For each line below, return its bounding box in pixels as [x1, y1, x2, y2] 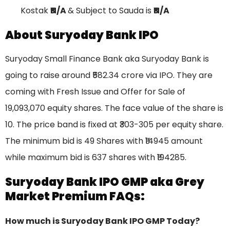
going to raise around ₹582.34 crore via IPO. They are [5, 69, 213, 82]
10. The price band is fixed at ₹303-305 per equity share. [5, 119, 223, 131]
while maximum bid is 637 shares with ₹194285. [5, 151, 186, 164]
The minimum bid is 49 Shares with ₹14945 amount [5, 135, 203, 147]
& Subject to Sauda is [68, 5, 154, 17]
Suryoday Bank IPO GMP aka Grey [5, 174, 204, 190]
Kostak [21, 5, 50, 17]
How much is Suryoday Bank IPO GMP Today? [5, 215, 200, 227]
